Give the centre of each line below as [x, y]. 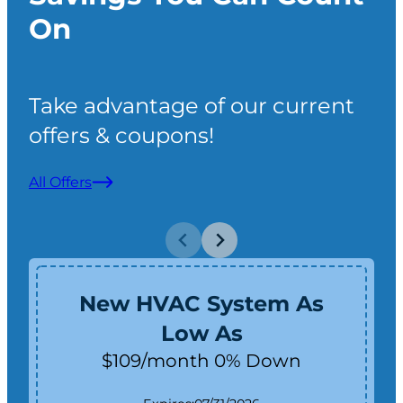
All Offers [60, 182]
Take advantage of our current [192, 105]
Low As [201, 333]
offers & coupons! [121, 135]
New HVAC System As [201, 303]
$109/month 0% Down [201, 360]
